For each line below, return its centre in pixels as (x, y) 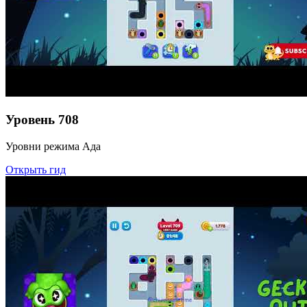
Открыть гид (36, 169)
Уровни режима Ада (53, 146)
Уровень (30, 119)
